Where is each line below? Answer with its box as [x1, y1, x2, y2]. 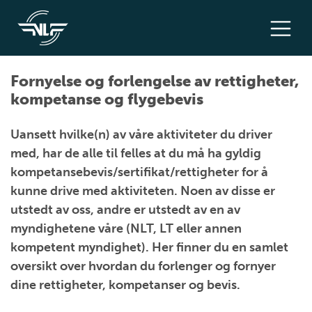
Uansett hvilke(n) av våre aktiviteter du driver [10, 127, 272, 142]
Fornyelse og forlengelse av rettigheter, [10, 72, 299, 91]
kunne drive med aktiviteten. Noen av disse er [10, 183, 275, 198]
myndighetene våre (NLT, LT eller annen [10, 221, 242, 236]
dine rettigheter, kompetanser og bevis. [10, 277, 240, 292]
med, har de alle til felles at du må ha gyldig [10, 146, 261, 161]
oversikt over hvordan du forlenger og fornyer [10, 258, 276, 274]
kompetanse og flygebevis [10, 90, 203, 109]
